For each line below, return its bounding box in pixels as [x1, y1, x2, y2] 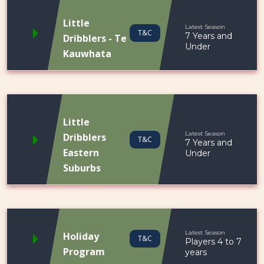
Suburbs [63, 161, 101, 174]
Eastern [63, 146, 99, 159]
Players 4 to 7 [184, 236, 242, 247]
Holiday [63, 230, 99, 243]
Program [63, 245, 105, 258]
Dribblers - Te [63, 32, 127, 45]
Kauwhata [63, 47, 111, 60]
